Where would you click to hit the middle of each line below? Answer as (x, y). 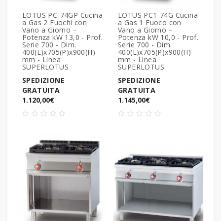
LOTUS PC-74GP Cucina (62, 15)
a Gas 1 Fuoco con (150, 23)
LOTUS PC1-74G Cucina (158, 15)
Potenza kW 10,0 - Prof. (158, 37)
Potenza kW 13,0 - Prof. (63, 37)
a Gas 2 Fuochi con (55, 23)
